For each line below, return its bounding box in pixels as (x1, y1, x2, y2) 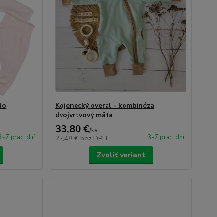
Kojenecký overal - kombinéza (55, 101, 154, 110)
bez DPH (80, 134, 107, 143)
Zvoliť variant (96, 150, 145, 160)
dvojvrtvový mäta (55, 110, 113, 120)
